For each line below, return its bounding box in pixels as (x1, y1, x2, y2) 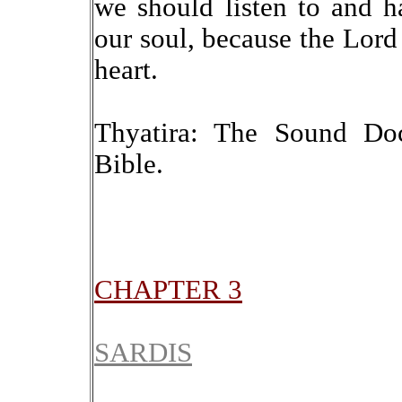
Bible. (94, 149, 163, 179)
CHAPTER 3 (94, 275, 242, 305)
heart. (94, 55, 158, 85)
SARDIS (94, 337, 192, 368)
